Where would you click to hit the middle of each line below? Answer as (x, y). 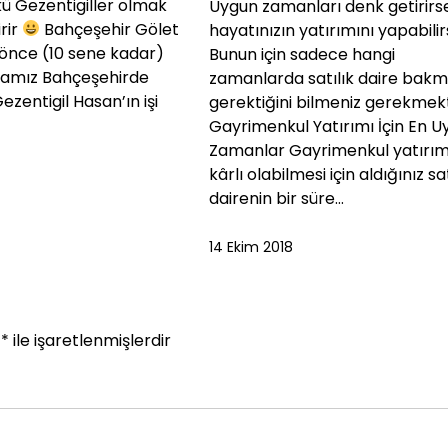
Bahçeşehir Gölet (109, 29)
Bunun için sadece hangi (302, 55)
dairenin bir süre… (277, 199)
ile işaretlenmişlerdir (90, 341)
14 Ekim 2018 (251, 247)
